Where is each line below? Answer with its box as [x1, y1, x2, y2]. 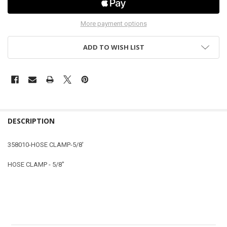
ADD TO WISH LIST [83, 42, 144, 52]
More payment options [80, 19, 147, 27]
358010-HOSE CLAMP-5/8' [7, 141, 84, 149]
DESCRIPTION [7, 116, 55, 126]
